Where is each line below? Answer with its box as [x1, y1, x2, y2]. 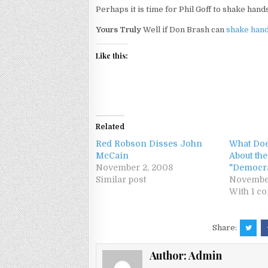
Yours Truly [96, 25, 142, 34]
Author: [149, 248, 188, 263]
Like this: [96, 51, 129, 60]
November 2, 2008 [96, 163, 173, 172]
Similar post [96, 175, 147, 184]
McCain [96, 151, 129, 160]
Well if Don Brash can [141, 25, 227, 34]
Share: [212, 223, 239, 232]
